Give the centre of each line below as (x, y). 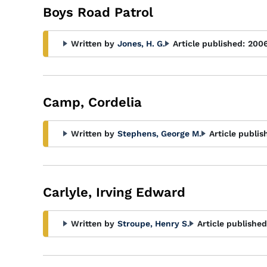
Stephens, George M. (159, 133)
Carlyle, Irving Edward (114, 192)
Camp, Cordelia (92, 102)
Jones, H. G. (141, 44)
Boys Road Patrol (98, 12)
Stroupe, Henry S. (153, 223)
